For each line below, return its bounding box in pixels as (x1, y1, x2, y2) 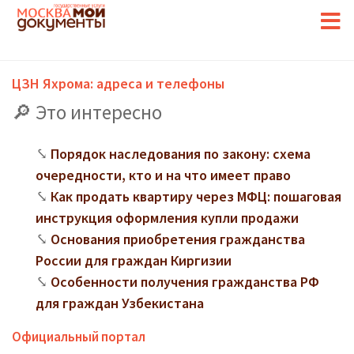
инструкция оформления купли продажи (36, 209, 299, 227)
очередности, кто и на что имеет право (36, 166, 291, 184)
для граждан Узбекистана (36, 294, 204, 312)
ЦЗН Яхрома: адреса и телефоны (12, 74, 224, 92)
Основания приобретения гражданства (51, 230, 305, 248)
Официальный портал (12, 328, 145, 345)
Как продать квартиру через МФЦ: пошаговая (51, 187, 341, 205)
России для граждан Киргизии (36, 251, 232, 269)
